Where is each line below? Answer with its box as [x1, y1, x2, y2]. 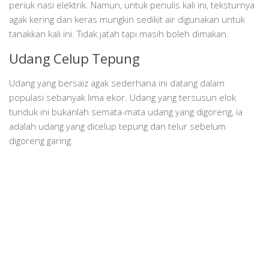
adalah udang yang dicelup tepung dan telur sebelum [9, 120, 226, 133]
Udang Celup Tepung [9, 49, 140, 68]
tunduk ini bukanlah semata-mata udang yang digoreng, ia [9, 106, 243, 118]
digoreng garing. [9, 134, 73, 147]
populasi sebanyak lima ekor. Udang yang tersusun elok [9, 91, 236, 104]
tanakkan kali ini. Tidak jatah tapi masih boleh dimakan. [9, 28, 229, 40]
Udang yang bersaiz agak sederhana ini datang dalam [9, 77, 225, 89]
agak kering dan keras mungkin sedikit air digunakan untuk [9, 13, 245, 26]
